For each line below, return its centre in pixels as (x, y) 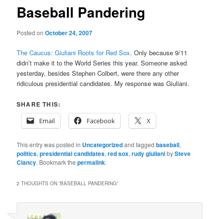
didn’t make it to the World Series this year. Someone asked (102, 63)
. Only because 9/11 (159, 53)
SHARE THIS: (39, 104)
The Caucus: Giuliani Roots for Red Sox (74, 53)
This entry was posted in (50, 145)
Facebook (101, 121)
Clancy (27, 163)
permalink (91, 163)
